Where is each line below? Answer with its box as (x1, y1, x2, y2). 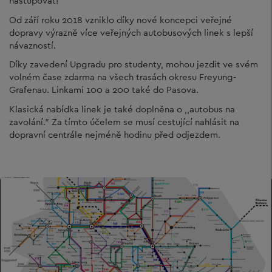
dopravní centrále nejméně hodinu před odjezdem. (9, 128, 220, 140)
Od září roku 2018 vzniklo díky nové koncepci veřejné (9, 13, 232, 25)
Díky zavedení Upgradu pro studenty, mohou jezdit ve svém (9, 58, 258, 70)
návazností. (9, 39, 56, 51)
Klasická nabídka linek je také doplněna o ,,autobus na (9, 103, 235, 115)
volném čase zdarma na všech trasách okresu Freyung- (9, 71, 236, 83)
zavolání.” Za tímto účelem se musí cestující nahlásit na (9, 115, 239, 127)
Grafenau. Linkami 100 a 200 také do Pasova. (9, 84, 199, 95)
